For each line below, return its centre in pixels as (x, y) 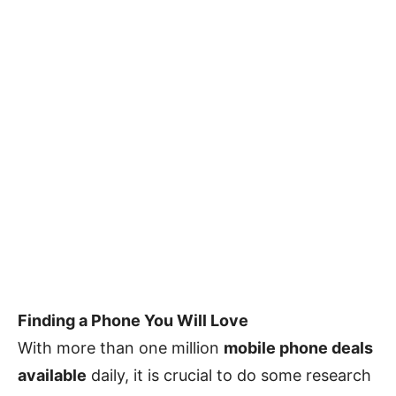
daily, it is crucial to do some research (229, 375)
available (52, 375)
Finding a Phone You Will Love (133, 320)
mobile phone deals (298, 348)
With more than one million (121, 348)
